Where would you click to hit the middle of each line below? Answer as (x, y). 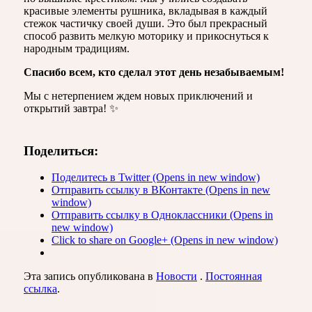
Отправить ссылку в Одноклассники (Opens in (162, 215)
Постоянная (234, 276)
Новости (177, 276)
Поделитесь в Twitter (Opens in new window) (156, 178)
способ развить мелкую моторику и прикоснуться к (146, 36)
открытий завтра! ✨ (71, 108)
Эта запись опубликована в (90, 276)
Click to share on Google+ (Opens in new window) (165, 240)
